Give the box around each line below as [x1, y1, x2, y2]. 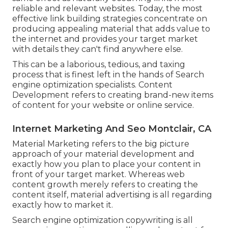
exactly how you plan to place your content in [12, 159, 201, 169]
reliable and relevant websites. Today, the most [12, 4, 203, 14]
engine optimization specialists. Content [12, 80, 173, 90]
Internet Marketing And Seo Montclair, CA [12, 123, 211, 135]
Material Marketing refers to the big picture [12, 139, 189, 149]
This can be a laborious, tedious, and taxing [12, 60, 185, 70]
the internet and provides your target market [12, 34, 198, 44]
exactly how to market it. [12, 200, 113, 210]
